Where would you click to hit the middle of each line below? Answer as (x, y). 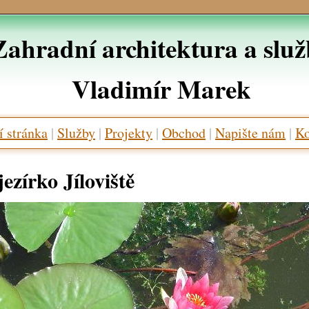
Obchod (184, 132)
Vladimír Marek (161, 89)
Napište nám (250, 132)
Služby (76, 132)
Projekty (129, 132)
